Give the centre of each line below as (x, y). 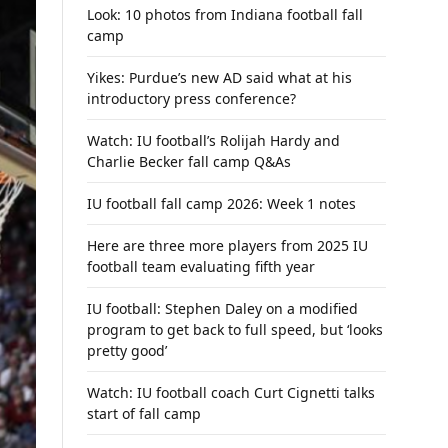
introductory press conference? (191, 98)
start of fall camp (144, 413)
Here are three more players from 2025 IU (227, 245)
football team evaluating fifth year (201, 266)
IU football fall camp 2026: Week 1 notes (221, 203)
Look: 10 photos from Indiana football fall (225, 14)
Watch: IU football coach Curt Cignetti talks (231, 392)
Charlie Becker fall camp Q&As (189, 161)
